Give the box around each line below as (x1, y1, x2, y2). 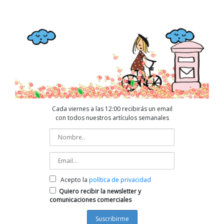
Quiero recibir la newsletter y (59, 187, 141, 196)
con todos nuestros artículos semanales (55, 113, 169, 122)
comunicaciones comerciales (49, 195, 131, 204)
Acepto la (60, 175, 89, 184)
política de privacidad (89, 175, 151, 184)
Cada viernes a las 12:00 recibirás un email (51, 104, 172, 113)
